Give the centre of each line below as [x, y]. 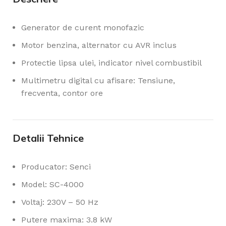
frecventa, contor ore [62, 93]
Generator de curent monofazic [83, 27]
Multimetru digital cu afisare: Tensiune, [98, 80]
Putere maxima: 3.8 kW [67, 219]
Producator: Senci [56, 166]
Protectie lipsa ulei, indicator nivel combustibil [111, 63]
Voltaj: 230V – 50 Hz [60, 202]
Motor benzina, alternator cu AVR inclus [99, 45]
